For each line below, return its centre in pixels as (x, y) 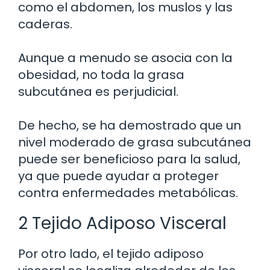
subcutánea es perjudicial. (98, 92)
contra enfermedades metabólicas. (128, 193)
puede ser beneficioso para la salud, (129, 159)
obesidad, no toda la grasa (101, 75)
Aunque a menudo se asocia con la (125, 58)
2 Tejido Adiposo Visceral (122, 224)
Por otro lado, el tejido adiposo (111, 254)
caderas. (45, 24)
